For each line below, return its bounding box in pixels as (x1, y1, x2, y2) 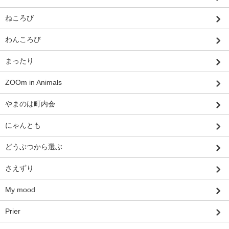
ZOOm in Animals (5, 78, 62, 87)
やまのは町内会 (5, 100, 55, 108)
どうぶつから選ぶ (5, 143, 62, 151)
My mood (5, 186, 35, 194)
